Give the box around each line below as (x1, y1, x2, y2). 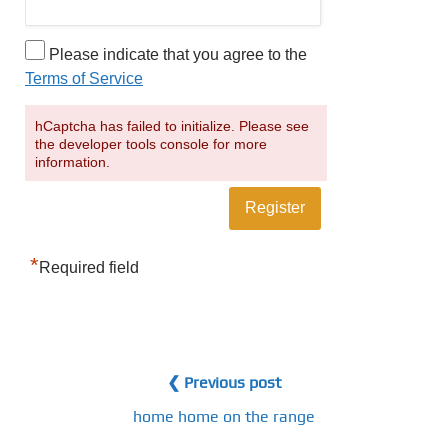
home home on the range (133, 406, 315, 426)
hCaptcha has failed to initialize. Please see (35, 117, 309, 134)
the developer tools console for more (35, 135, 267, 152)
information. (35, 153, 110, 170)
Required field (39, 258, 139, 276)
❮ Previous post (167, 372, 281, 392)
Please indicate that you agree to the (45, 45, 307, 63)
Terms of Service (25, 69, 143, 87)
